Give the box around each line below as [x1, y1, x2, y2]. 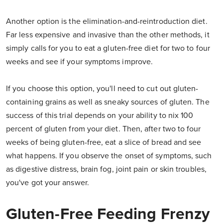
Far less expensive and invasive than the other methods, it [6, 30, 210, 40]
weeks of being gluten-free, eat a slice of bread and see [6, 137, 202, 148]
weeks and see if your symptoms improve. [6, 57, 153, 67]
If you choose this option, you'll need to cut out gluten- [6, 84, 199, 94]
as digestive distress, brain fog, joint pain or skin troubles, [6, 164, 207, 175]
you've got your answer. [6, 178, 89, 188]
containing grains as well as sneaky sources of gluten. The [6, 97, 210, 108]
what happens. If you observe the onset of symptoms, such [6, 151, 212, 161]
